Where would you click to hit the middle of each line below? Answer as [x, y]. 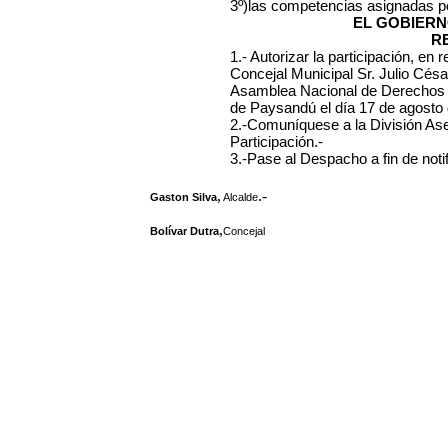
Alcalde [239, 197]
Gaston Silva [183, 197]
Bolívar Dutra [184, 231]
